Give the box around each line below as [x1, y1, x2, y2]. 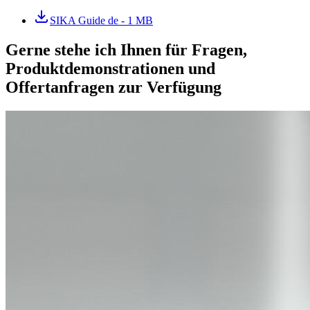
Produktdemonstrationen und [6, 59, 215, 77]
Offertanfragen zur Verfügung [6, 77, 221, 96]
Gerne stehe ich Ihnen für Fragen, [6, 40, 247, 59]
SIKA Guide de [50, 15, 118, 27]
